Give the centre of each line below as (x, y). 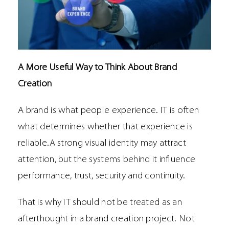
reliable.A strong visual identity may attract (102, 143)
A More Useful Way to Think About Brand (97, 67)
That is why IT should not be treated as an (100, 202)
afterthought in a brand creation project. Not (106, 219)
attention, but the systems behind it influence (107, 159)
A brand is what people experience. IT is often (109, 110)
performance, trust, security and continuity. (102, 176)
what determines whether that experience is (105, 127)
